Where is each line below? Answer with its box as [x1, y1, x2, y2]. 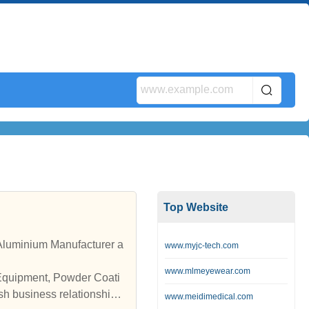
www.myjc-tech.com [165, 241, 239, 250]
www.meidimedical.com [165, 292, 253, 301]
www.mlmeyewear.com [165, 266, 250, 276]
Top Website [163, 201, 228, 213]
